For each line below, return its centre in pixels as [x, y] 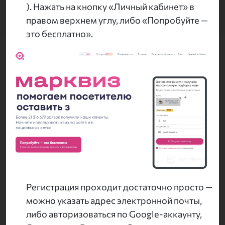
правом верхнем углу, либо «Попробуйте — [117, 20]
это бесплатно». [60, 34]
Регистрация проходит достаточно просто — [119, 187]
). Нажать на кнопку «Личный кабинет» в [110, 7]
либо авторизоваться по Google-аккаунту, [114, 214]
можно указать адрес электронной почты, [114, 201]
